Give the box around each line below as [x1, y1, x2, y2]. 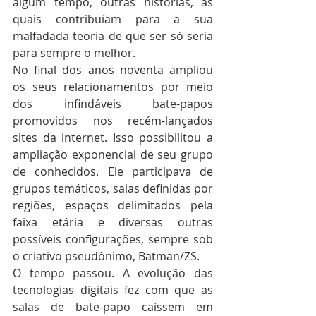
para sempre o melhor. [13, 45, 135, 61]
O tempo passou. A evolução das [13, 265, 213, 281]
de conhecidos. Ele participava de [13, 164, 213, 179]
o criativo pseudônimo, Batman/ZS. [13, 248, 200, 264]
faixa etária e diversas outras [13, 214, 213, 230]
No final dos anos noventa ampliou [13, 62, 213, 78]
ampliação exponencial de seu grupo [13, 147, 213, 162]
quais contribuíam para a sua [13, 11, 213, 27]
